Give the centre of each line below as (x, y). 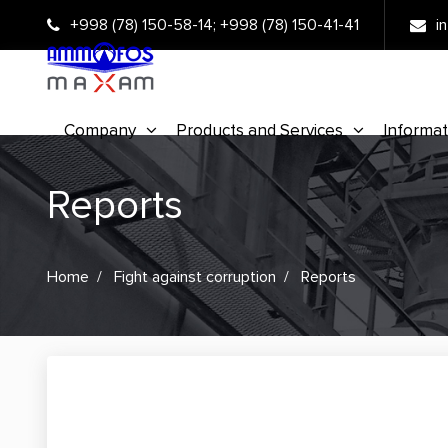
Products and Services (259, 130)
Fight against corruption (195, 277)
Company (100, 130)
